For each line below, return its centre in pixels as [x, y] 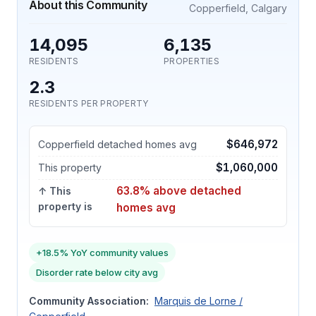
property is [65, 206]
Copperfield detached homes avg [117, 144]
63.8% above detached [178, 191]
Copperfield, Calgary [238, 8]
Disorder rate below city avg [97, 272]
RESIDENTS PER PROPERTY [89, 103]
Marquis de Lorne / [199, 301]
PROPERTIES [192, 61]
